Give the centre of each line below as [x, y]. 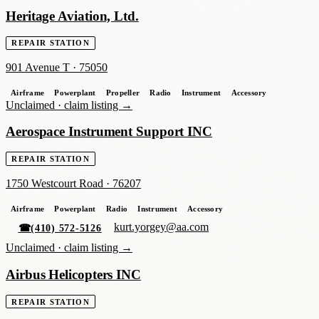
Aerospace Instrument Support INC [109, 132]
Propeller [123, 93]
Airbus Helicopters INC [73, 274]
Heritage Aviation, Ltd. [72, 16]
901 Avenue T [38, 68]
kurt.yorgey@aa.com [162, 227]
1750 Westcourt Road [54, 183]
